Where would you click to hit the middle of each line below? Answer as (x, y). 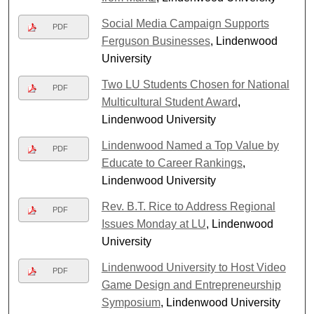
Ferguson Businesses (156, 41)
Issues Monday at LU (153, 224)
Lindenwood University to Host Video (193, 267)
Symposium (131, 302)
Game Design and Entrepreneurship (191, 285)
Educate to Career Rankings (172, 163)
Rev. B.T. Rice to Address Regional (188, 206)
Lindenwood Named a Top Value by (190, 145)
